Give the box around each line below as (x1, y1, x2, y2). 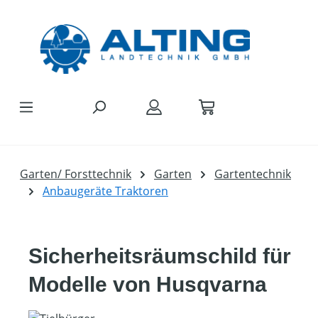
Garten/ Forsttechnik (20, 166, 131, 182)
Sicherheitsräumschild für (28, 244, 291, 268)
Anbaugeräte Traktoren (43, 183, 168, 199)
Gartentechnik (214, 166, 291, 182)
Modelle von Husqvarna (28, 273, 267, 296)
